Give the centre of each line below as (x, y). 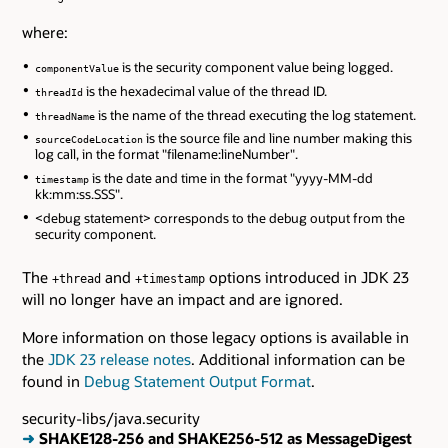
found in (53, 380)
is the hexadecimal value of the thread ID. (204, 91)
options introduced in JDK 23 (307, 276)
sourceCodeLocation (88, 139)
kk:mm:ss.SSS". (78, 194)
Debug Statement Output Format (197, 380)
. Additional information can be (298, 358)
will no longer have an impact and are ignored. (182, 298)
